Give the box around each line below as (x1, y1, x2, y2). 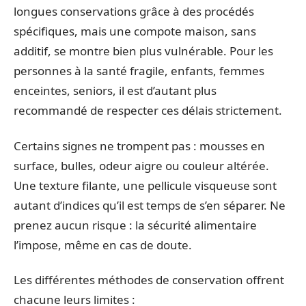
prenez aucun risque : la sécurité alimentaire (14, 217, 257, 233)
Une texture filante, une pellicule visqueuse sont (14, 177, 277, 193)
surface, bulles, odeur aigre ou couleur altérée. (14, 157, 269, 173)
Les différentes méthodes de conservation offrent (14, 272, 284, 288)
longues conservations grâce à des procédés (14, 3, 254, 19)
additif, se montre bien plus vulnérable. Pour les (14, 43, 273, 59)
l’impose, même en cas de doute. (14, 236, 192, 253)
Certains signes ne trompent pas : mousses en (14, 137, 265, 154)
